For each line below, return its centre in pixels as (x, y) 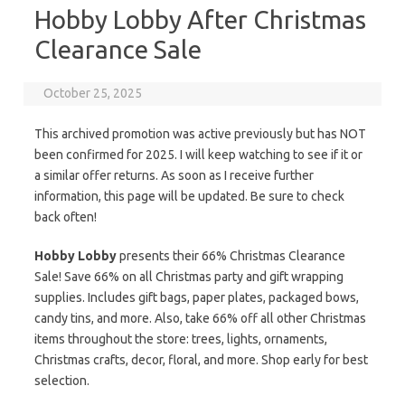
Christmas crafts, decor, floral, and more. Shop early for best (201, 360)
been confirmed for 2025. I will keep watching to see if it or (198, 155)
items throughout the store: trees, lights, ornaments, (181, 339)
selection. (62, 381)
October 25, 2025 (93, 93)
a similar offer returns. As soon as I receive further (174, 175)
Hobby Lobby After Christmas (200, 19)
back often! (66, 217)
